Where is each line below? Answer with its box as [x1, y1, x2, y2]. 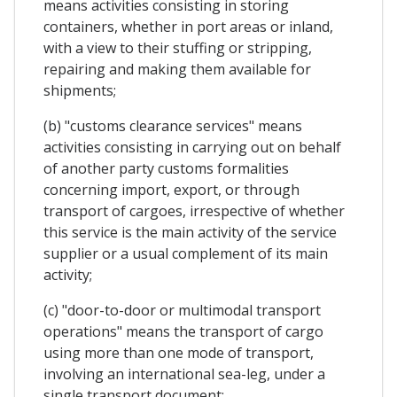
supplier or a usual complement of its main [43, 243, 328, 263]
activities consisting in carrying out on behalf [43, 136, 341, 157]
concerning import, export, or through [43, 179, 300, 199]
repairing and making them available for [43, 58, 311, 79]
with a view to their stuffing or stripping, [43, 37, 312, 58]
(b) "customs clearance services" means [43, 115, 302, 136]
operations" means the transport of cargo [43, 321, 323, 341]
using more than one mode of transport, [43, 342, 314, 362]
